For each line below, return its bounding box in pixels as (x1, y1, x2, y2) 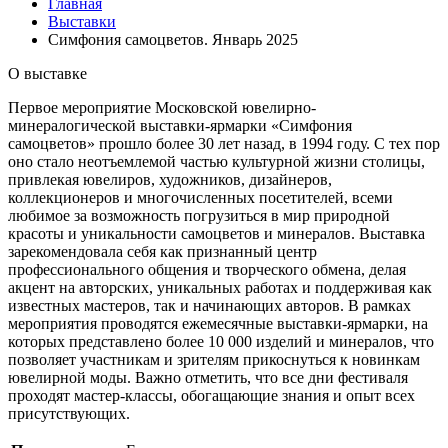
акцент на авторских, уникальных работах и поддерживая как (8, 278, 432, 296)
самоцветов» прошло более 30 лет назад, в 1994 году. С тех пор (8, 134, 440, 152)
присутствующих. (8, 404, 130, 422)
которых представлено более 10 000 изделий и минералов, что (8, 332, 434, 350)
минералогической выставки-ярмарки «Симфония (8, 116, 352, 134)
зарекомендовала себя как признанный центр (8, 242, 317, 260)
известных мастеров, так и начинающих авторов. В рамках (8, 296, 411, 314)
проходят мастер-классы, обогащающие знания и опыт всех (8, 386, 415, 404)
